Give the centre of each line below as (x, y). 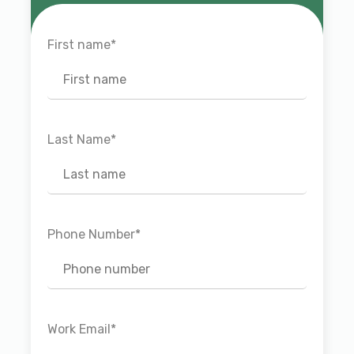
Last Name (79, 140)
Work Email (79, 330)
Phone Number (91, 235)
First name (79, 45)
